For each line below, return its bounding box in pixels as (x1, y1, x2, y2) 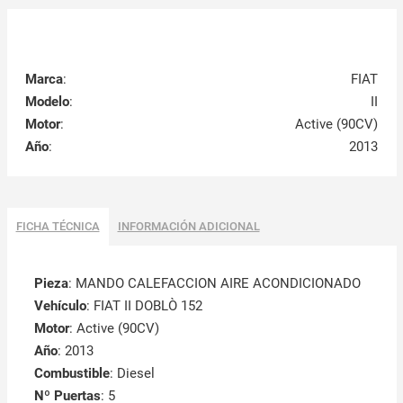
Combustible (33, 364, 110, 381)
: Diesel (109, 364, 155, 381)
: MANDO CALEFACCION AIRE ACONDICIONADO (67, 274, 361, 291)
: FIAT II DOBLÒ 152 (85, 297, 202, 314)
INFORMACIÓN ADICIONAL (117, 219, 260, 233)
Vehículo (33, 297, 86, 314)
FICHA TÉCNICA (15, 219, 100, 233)
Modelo (24, 93, 69, 110)
